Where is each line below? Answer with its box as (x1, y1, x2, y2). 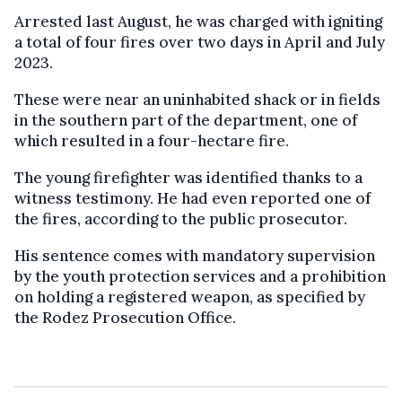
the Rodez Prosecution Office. (14, 307, 236, 328)
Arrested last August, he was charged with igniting (14, 11, 382, 31)
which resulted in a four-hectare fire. (14, 130, 289, 151)
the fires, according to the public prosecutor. (14, 208, 347, 229)
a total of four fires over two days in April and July (14, 31, 385, 52)
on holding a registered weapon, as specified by (14, 286, 365, 307)
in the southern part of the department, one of (14, 109, 357, 130)
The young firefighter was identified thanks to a (14, 167, 363, 188)
